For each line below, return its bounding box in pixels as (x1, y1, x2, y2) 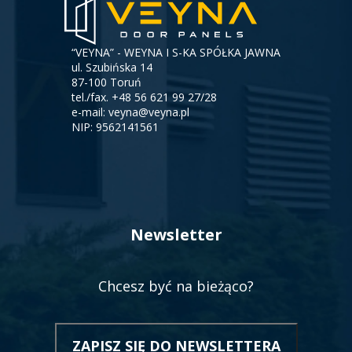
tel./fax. (71, 90, 112, 105)
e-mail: (71, 104, 108, 120)
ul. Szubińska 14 (71, 60, 152, 75)
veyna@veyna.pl (108, 104, 189, 120)
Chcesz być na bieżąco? (98, 277, 254, 296)
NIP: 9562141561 (71, 119, 159, 135)
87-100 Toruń (71, 75, 141, 90)
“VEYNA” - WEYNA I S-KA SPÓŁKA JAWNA (71, 45, 280, 60)
